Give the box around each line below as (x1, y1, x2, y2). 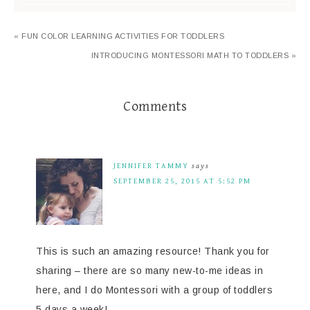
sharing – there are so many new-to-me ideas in (36, 265, 263, 277)
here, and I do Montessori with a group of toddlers (36, 284, 273, 296)
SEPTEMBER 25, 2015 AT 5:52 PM (113, 176, 251, 186)
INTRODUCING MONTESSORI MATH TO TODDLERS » (91, 51, 296, 60)
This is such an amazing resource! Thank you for (36, 246, 270, 257)
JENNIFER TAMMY (113, 161, 189, 171)
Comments (123, 99, 187, 116)
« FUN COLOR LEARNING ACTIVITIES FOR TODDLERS (14, 32, 224, 41)
